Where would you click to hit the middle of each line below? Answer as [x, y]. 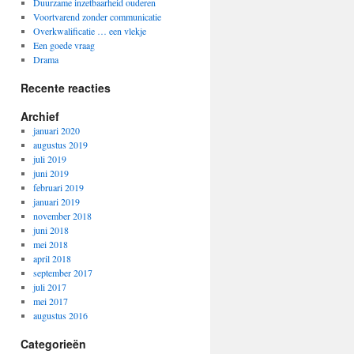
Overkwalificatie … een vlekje [89, 31]
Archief [40, 116]
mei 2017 [50, 301]
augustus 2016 [60, 315]
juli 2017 [49, 287]
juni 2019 [51, 173]
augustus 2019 [60, 145]
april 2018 [52, 258]
